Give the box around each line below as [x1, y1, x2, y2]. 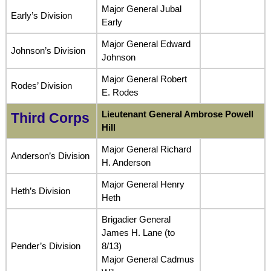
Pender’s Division [10, 240, 80, 251]
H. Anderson [101, 157, 151, 168]
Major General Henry [101, 178, 184, 189]
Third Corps [10, 110, 90, 126]
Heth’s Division [10, 185, 70, 196]
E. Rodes [101, 87, 139, 97]
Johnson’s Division [10, 45, 85, 56]
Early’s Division [10, 10, 72, 21]
